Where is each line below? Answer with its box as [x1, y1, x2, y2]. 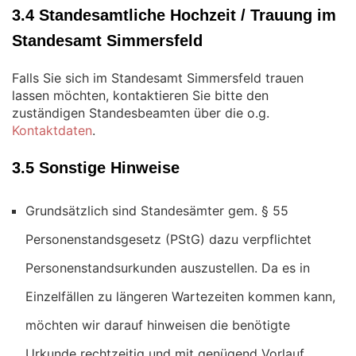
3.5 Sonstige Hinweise [12, 159, 180, 176]
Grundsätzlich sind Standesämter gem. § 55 [25, 203, 288, 219]
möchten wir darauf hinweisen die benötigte [25, 317, 290, 333]
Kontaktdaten [12, 122, 92, 138]
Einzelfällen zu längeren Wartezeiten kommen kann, [25, 288, 335, 304]
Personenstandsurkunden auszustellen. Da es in [25, 260, 310, 276]
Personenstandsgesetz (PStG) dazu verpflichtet [25, 231, 311, 247]
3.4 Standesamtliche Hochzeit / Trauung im [12, 6, 336, 24]
